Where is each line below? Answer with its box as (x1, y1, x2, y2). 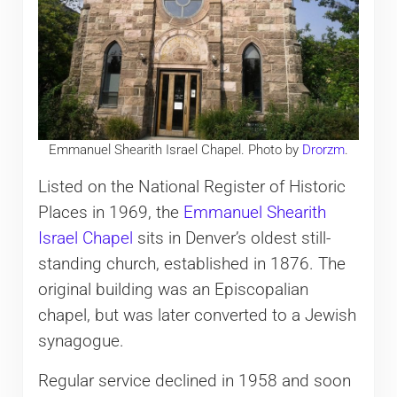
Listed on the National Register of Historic (37, 177, 346, 198)
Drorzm (301, 142, 345, 159)
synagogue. (37, 331, 124, 352)
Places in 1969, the (37, 203, 183, 223)
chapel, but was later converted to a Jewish (37, 306, 356, 326)
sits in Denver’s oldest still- (132, 229, 331, 249)
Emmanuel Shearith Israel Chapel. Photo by (48, 142, 302, 159)
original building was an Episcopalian (37, 280, 308, 300)
